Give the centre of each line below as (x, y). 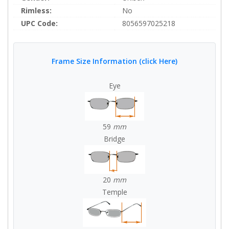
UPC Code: (39, 23)
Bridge (114, 139)
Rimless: (36, 10)
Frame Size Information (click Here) (114, 61)
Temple (114, 192)
